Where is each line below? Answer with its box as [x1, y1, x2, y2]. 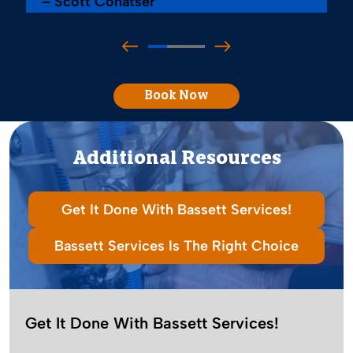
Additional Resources [72, 150, 281, 169]
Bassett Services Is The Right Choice [54, 237, 299, 255]
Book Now [144, 90, 209, 103]
